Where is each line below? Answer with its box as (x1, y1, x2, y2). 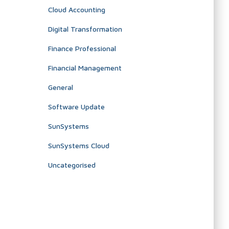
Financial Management (48, 63, 122, 72)
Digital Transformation (48, 24, 122, 33)
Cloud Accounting (48, 5, 105, 14)
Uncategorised (48, 160, 96, 169)
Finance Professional (48, 43, 116, 53)
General (48, 82, 73, 91)
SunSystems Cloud (48, 141, 109, 150)
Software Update (48, 102, 105, 111)
